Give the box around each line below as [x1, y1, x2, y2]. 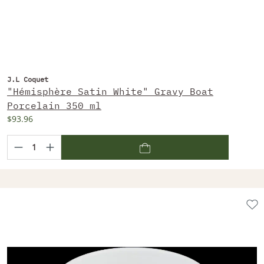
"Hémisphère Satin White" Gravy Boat [7, 85, 213, 97]
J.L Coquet [7, 74, 48, 84]
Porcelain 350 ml [7, 99, 101, 111]
